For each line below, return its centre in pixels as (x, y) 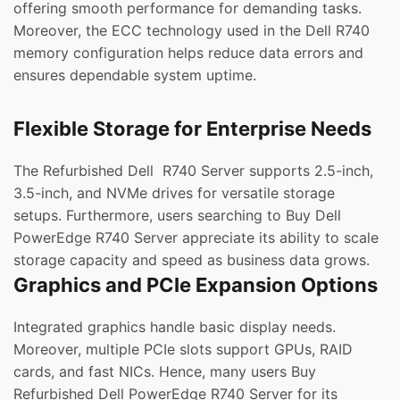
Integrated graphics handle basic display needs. (175, 327)
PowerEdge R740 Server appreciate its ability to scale (196, 238)
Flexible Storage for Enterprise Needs (192, 129)
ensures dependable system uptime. (135, 75)
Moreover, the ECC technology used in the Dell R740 (192, 31)
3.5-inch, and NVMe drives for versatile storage (174, 193)
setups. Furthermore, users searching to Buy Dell (177, 216)
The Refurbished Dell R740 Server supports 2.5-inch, (193, 171)
